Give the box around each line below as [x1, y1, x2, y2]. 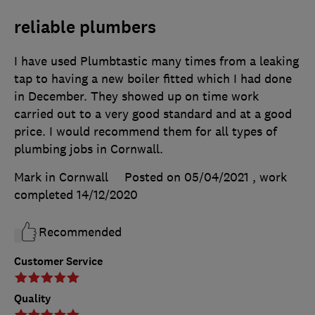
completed [14, 187, 77, 203]
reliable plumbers [14, 16, 156, 39]
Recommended [39, 224, 122, 240]
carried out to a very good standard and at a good [14, 106, 292, 122]
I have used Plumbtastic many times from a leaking [14, 53, 299, 70]
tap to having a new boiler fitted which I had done [14, 71, 292, 87]
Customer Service [14, 254, 103, 269]
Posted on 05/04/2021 [124, 169, 249, 186]
